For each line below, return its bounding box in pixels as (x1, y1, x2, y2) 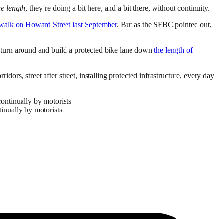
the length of (154, 45, 193, 54)
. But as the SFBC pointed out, (117, 20, 212, 29)
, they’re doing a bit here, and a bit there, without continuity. (25, 3, 210, 12)
